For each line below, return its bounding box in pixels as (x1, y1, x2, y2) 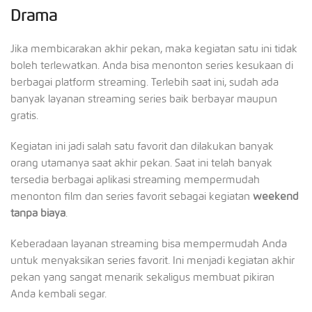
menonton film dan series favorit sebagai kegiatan (10, 189, 253, 203)
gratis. (10, 109, 38, 122)
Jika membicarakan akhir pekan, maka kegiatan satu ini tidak (10, 42, 297, 55)
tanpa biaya (10, 206, 65, 219)
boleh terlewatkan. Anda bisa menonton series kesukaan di (10, 58, 293, 72)
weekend (253, 189, 299, 203)
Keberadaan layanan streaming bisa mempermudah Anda (10, 237, 287, 250)
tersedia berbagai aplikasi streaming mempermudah (10, 173, 260, 186)
